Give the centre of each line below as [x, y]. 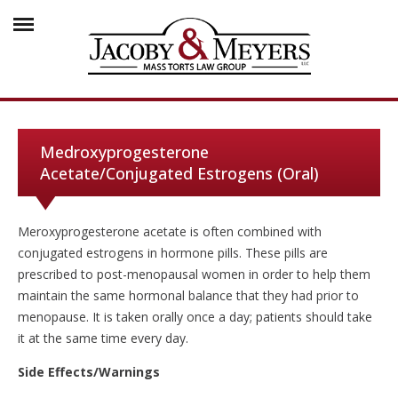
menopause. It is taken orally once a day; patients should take [195, 317]
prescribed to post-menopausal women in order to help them [194, 274]
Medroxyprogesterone [124, 152]
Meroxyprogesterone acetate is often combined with [170, 231]
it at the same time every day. [103, 338]
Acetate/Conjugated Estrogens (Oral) [179, 173]
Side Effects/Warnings [89, 372]
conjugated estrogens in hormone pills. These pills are [173, 253]
